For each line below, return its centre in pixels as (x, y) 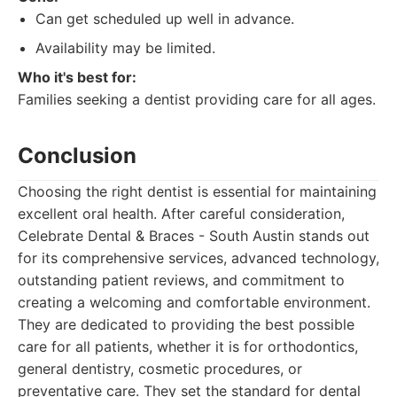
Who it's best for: (77, 77)
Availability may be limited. (125, 48)
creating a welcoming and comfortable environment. (194, 302)
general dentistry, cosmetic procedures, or (160, 369)
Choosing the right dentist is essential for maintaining (197, 191)
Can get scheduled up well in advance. (165, 19)
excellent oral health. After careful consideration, (181, 214)
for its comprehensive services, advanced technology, (198, 258)
